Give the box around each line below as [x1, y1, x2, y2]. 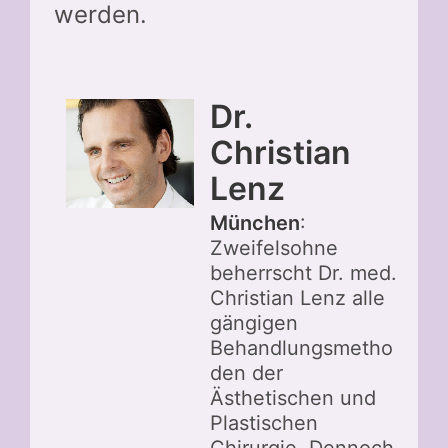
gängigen [210, 310, 298, 335]
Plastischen [210, 410, 318, 435]
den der [210, 360, 283, 385]
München [210, 210, 300, 235]
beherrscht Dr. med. [210, 260, 397, 285]
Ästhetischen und [210, 385, 376, 410]
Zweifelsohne [210, 235, 338, 260]
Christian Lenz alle [210, 285, 385, 310]
